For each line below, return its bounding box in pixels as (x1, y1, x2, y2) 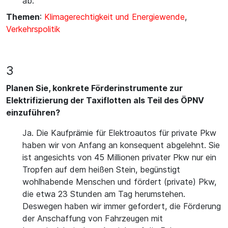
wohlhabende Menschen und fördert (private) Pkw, (22, 177, 216, 187)
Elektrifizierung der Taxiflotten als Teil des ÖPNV (6, 95, 204, 105)
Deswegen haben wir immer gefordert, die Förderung (22, 201, 221, 211)
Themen (6, 12, 40, 22)
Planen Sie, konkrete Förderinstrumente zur (6, 83, 183, 93)
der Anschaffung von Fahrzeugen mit (22, 213, 163, 223)
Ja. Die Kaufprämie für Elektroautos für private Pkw (22, 128, 216, 138)
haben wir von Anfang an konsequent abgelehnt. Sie (22, 140, 220, 150)
